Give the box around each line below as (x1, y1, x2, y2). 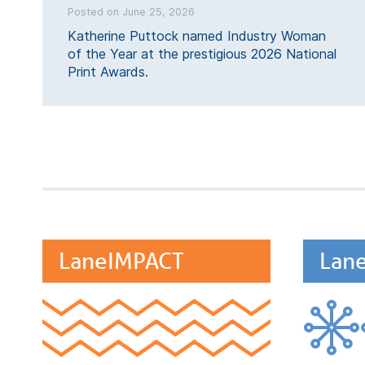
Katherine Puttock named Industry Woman (68, 28, 326, 44)
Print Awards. (68, 64, 148, 80)
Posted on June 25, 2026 (68, 6, 195, 18)
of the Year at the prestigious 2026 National (68, 46, 336, 62)
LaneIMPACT (59, 247, 184, 275)
